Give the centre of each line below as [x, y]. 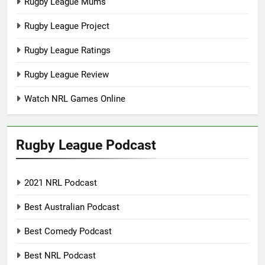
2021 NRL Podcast [61, 183]
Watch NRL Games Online [75, 99]
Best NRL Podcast [60, 256]
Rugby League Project [67, 26]
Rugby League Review [67, 75]
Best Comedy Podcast [68, 232]
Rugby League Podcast [86, 145]
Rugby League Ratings [67, 51]
